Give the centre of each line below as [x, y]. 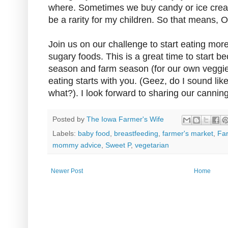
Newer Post [67, 171]
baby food [94, 133]
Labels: [65, 133]
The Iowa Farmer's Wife [125, 119]
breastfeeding [136, 133]
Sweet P [118, 145]
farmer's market [188, 133]
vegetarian [152, 145]
